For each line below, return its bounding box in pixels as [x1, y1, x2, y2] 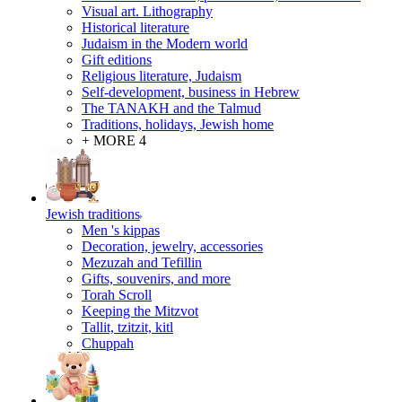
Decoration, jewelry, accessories [82, 239, 263, 254]
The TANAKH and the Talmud [82, 100, 261, 116]
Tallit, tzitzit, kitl [82, 319, 173, 335]
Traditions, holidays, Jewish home [82, 117, 274, 132]
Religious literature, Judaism [82, 68, 241, 83]
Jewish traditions [46, 206, 140, 222]
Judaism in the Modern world [82, 36, 248, 51]
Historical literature [82, 20, 189, 35]
